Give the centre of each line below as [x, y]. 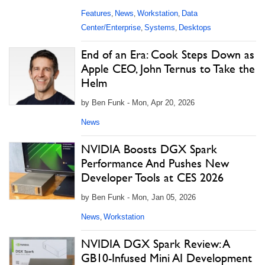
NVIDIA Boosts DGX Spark [149, 149]
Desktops [195, 28]
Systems [160, 28]
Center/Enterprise [111, 28]
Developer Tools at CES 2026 [152, 177]
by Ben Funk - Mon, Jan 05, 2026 [138, 197]
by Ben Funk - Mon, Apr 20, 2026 [138, 103]
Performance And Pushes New [155, 163]
